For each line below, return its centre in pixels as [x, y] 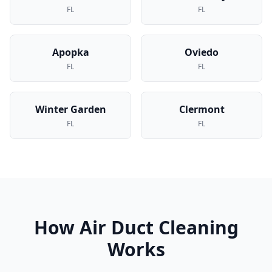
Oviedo [202, 52]
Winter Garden [70, 109]
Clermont [202, 109]
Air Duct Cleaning [159, 227]
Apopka [70, 52]
